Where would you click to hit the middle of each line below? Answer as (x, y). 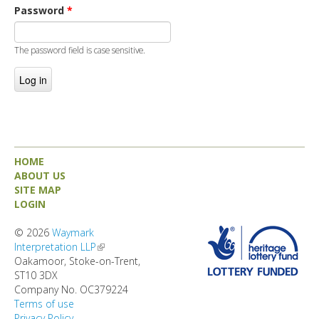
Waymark (73, 232)
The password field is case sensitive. (80, 50)
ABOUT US (40, 175)
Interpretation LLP (55, 246)
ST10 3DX (36, 275)
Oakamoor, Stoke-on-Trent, (77, 261)
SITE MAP (38, 189)
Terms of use (44, 303)
